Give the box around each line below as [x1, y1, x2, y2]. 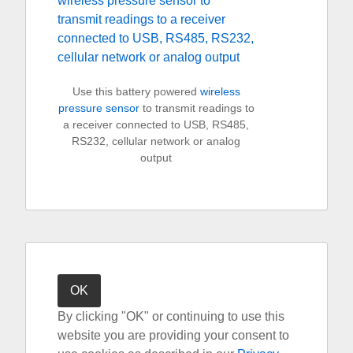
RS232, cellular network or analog [72, 135, 240, 147]
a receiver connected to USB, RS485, [63, 118, 249, 131]
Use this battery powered [72, 85, 200, 98]
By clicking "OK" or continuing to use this [58, 310, 284, 323]
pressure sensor [58, 102, 139, 114]
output [140, 151, 172, 164]
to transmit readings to [139, 102, 255, 114]
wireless [199, 85, 240, 98]
